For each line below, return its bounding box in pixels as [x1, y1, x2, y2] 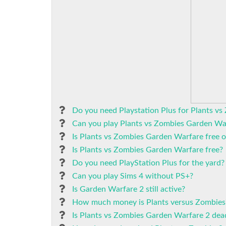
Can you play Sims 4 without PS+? [72, 172, 193, 180]
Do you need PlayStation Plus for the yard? [72, 159, 224, 167]
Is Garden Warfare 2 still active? [72, 185, 185, 193]
